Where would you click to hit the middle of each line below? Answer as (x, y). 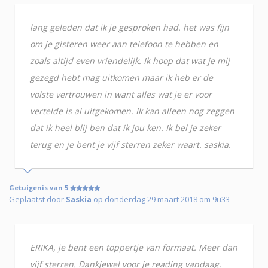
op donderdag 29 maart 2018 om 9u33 (161, 200)
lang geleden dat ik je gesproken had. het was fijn (130, 28)
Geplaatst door (37, 200)
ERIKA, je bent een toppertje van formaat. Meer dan (134, 248)
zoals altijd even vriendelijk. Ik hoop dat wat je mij (130, 61)
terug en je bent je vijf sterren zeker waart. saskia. (130, 145)
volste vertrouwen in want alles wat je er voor (121, 95)
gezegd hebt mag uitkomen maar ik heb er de (121, 78)
